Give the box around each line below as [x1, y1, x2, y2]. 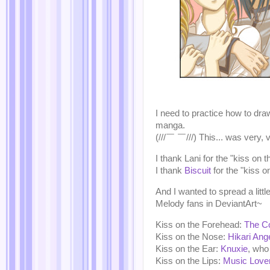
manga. [155, 121, 185, 131]
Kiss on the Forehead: [155, 219, 244, 230]
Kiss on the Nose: [155, 231, 228, 242]
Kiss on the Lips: [155, 256, 223, 266]
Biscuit [184, 165, 211, 175]
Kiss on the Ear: [155, 243, 221, 254]
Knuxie [221, 243, 248, 254]
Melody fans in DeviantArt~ [155, 198, 262, 209]
